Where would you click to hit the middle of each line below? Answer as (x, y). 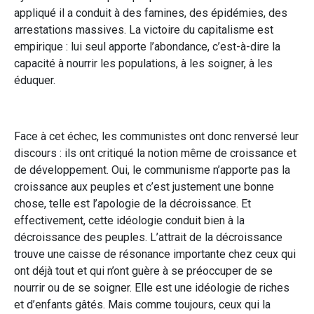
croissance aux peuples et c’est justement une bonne (144, 186)
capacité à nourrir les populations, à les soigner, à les (143, 63)
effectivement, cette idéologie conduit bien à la (129, 220)
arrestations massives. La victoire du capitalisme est (144, 29)
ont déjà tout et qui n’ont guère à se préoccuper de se (143, 271)
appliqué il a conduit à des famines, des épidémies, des (151, 13)
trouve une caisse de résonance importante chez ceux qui (155, 254)
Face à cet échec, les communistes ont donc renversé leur (156, 136)
